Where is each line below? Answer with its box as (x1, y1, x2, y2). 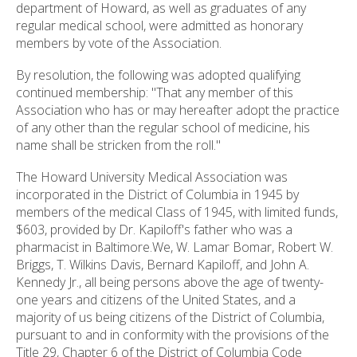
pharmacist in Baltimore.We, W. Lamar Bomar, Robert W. (16, 238, 333, 257)
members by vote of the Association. (16, 34, 222, 53)
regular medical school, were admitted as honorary (16, 17, 303, 35)
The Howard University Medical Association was (16, 168, 288, 186)
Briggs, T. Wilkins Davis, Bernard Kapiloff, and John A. (16, 256, 309, 274)
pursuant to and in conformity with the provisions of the (16, 326, 329, 344)
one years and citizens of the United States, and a (16, 291, 296, 309)
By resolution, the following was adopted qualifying (16, 66, 300, 84)
